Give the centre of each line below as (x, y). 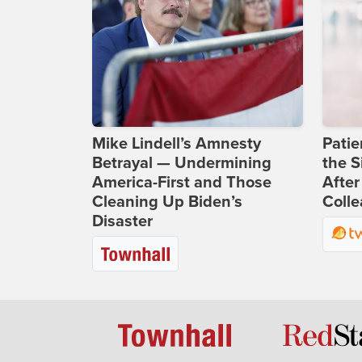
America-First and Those (182, 183)
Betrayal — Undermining (182, 164)
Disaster (122, 222)
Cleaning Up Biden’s (167, 202)
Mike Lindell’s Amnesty (177, 144)
